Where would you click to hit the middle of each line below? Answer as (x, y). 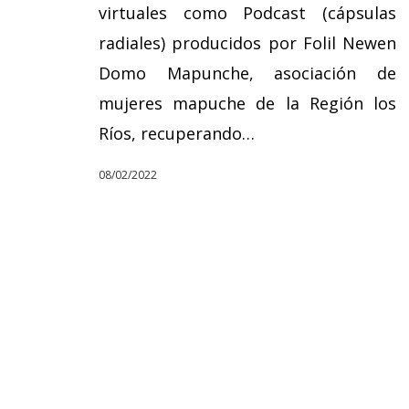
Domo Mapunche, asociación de (247, 73)
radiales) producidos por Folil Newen (247, 42)
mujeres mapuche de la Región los (247, 103)
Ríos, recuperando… (177, 133)
